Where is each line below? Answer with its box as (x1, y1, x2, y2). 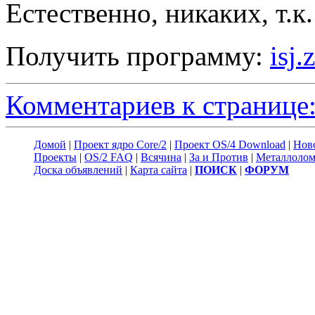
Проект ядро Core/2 (74, 138, 167, 150)
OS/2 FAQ (84, 150, 133, 163)
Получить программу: (6, 40, 270, 71)
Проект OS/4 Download (174, 138, 285, 150)
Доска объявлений (34, 163, 122, 176)
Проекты (34, 150, 77, 163)
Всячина (141, 150, 181, 163)
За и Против (189, 150, 248, 163)
